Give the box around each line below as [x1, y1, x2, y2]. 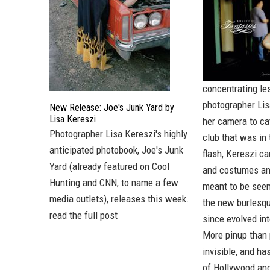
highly [162, 128, 187, 140]
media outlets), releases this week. [49, 193, 189, 205]
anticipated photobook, [49, 144, 142, 156]
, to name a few [117, 177, 178, 189]
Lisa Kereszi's [105, 128, 162, 140]
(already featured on [67, 160, 152, 172]
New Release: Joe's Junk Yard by [49, 102, 174, 113]
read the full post [49, 209, 118, 221]
